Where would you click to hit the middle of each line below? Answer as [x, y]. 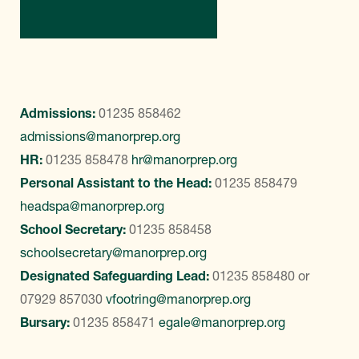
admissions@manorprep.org [100, 136]
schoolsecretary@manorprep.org [113, 252]
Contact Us [119, 10]
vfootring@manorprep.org [178, 299]
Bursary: [46, 322]
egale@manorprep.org [222, 322]
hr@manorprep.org [184, 159]
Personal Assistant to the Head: [117, 183]
